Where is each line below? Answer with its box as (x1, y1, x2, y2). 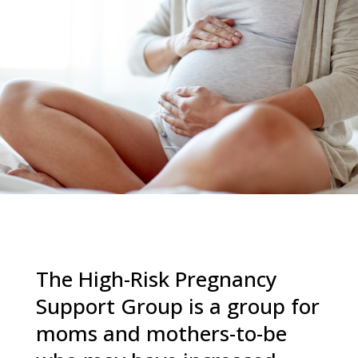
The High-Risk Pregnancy (35, 265, 276, 293)
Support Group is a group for (35, 292, 320, 320)
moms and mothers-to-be (35, 319, 287, 348)
